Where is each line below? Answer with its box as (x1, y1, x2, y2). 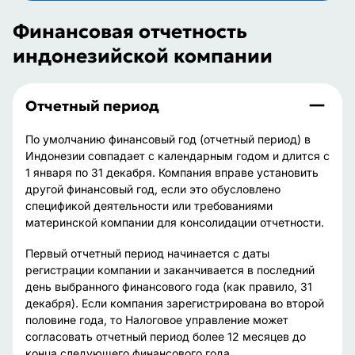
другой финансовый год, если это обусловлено (25, 182, 281, 196)
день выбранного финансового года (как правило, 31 (25, 280, 312, 293)
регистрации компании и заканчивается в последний (25, 263, 315, 277)
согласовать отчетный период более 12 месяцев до (25, 330, 306, 343)
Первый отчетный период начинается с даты (25, 246, 269, 260)
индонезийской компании (13, 44, 273, 68)
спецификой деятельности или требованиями (25, 199, 273, 212)
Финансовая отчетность (13, 20, 247, 44)
